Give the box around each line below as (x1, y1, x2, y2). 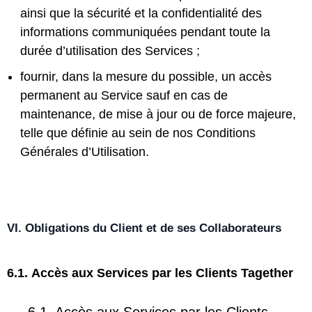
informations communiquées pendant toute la (20, 25, 270, 39)
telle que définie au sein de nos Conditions (20, 126, 256, 140)
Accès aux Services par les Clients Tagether (31, 266, 293, 280)
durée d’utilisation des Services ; (20, 44, 200, 58)
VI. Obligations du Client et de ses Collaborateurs (7, 221, 281, 235)
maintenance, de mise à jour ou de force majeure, (20, 107, 296, 121)
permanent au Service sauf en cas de (20, 88, 228, 102)
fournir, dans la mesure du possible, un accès (20, 70, 272, 84)
